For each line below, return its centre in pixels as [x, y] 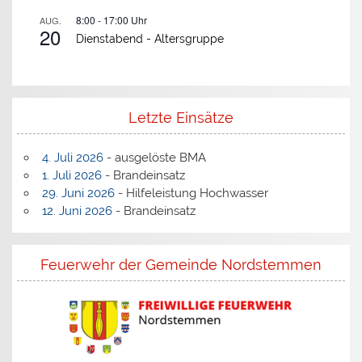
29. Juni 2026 [78, 194]
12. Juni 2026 [77, 211]
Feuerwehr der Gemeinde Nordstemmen [181, 264]
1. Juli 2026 [72, 176]
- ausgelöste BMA [154, 158]
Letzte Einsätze [181, 118]
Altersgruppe [189, 38]
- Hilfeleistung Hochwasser [191, 194]
